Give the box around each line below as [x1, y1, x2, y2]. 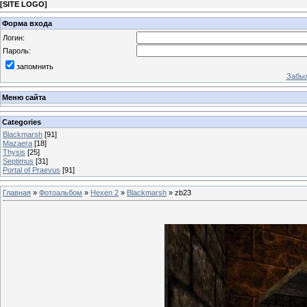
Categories [2, 117, 41, 126]
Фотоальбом [39, 188, 82, 197]
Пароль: [3, 46, 31, 55]
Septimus [3, 156, 34, 165]
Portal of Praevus [3, 165, 60, 174]
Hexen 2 [90, 188, 119, 197]
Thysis [3, 147, 25, 156]
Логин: [3, 33, 25, 42]
